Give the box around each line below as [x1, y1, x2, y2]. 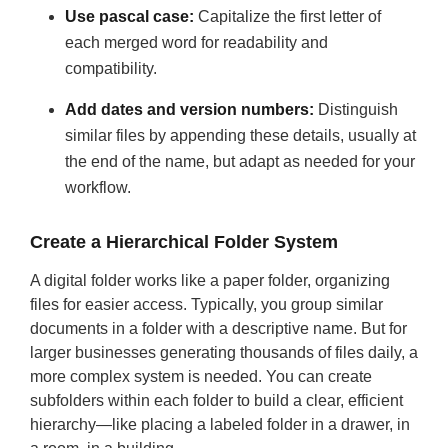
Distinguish [314, 101, 398, 118]
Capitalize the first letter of [194, 8, 381, 25]
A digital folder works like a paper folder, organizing [30, 272, 390, 289]
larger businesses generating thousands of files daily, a [30, 344, 418, 361]
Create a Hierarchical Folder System [30, 232, 338, 252]
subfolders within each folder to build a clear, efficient [30, 392, 403, 409]
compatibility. [65, 60, 157, 77]
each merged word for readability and [65, 34, 328, 51]
